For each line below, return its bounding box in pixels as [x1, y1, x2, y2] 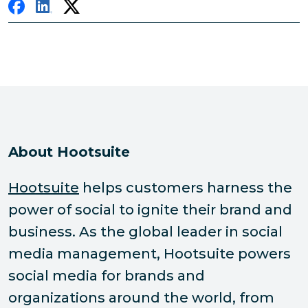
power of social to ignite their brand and [8, 201, 292, 219]
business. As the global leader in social [8, 223, 283, 241]
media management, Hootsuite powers [8, 245, 291, 263]
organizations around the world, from [8, 289, 274, 307]
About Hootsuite [8, 144, 130, 161]
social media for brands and [8, 267, 205, 285]
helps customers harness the [79, 179, 292, 197]
